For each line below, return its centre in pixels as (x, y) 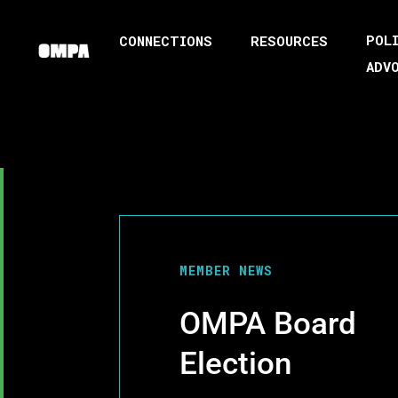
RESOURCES (289, 41)
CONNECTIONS (166, 41)
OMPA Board (268, 323)
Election (235, 363)
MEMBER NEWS (226, 270)
